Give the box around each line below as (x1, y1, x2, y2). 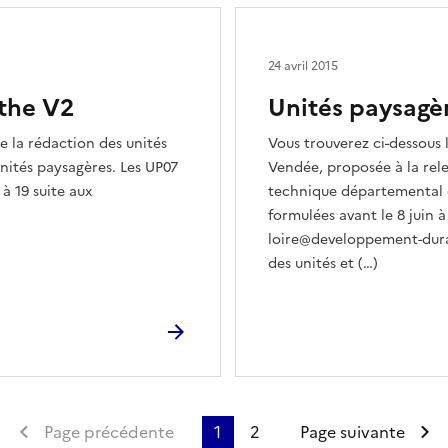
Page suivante (299, 420, 405, 444)
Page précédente (43, 420, 174, 444)
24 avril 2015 (268, 57, 338, 75)
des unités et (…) (268, 253, 378, 274)
